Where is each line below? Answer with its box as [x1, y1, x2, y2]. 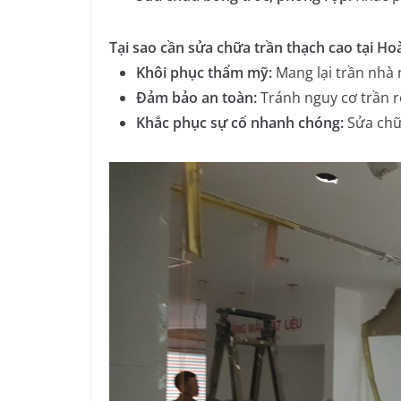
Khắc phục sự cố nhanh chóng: [136, 113, 344, 133]
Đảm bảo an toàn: [136, 88, 257, 108]
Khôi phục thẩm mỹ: [136, 63, 272, 83]
